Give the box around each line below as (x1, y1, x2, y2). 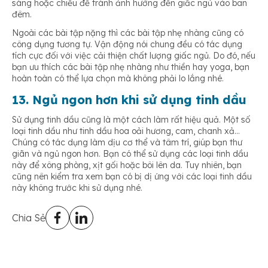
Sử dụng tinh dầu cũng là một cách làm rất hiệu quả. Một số (12, 114, 251, 125)
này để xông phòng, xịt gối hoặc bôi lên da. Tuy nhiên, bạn (12, 159, 242, 170)
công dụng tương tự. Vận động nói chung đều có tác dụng (12, 38, 242, 50)
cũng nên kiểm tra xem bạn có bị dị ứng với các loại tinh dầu (12, 170, 252, 182)
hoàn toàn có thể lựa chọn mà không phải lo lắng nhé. (12, 72, 224, 84)
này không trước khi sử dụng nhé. (12, 182, 142, 193)
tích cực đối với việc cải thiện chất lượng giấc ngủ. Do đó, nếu (12, 50, 255, 61)
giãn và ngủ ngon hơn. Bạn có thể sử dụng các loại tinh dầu (12, 148, 248, 159)
